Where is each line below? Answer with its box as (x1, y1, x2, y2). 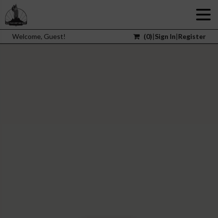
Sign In (155, 32, 176, 40)
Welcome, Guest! (12, 32, 66, 40)
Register (178, 32, 206, 40)
